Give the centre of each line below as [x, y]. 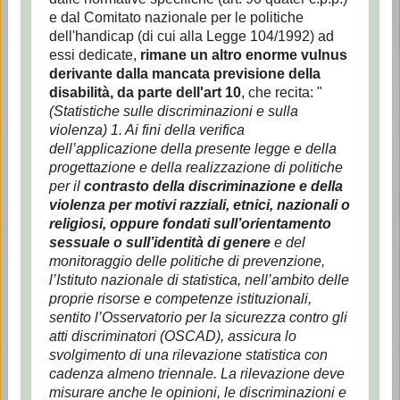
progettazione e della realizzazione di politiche [196, 167]
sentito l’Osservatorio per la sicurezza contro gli [198, 317]
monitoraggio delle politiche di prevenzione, [187, 261]
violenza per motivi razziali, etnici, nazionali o [199, 205]
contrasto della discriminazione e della [213, 186]
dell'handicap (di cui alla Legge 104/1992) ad [191, 36]
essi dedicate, [94, 55]
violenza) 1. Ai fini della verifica [146, 130]
